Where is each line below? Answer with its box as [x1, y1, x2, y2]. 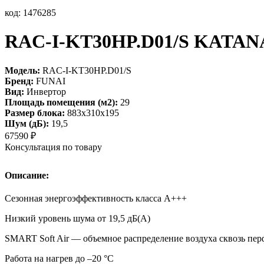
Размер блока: [5, 107, 65, 118]
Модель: [5, 65, 40, 75]
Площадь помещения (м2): [5, 97, 118, 107]
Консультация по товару [5, 141, 102, 152]
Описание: [5, 170, 49, 180]
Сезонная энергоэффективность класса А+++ [5, 193, 187, 204]
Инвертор [24, 86, 66, 97]
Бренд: [5, 75, 34, 86]
